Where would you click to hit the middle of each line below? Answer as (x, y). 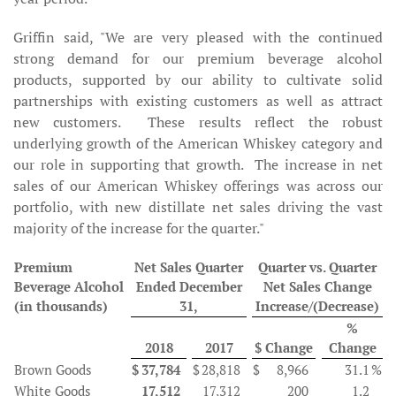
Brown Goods (53, 369)
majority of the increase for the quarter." (139, 228)
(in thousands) (61, 306)
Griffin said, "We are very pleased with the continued (198, 37)
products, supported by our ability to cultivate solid (198, 80)
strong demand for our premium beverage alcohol (198, 58)
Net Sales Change (317, 286)
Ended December (189, 286)
